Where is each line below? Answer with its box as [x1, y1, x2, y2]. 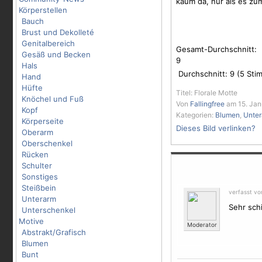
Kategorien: [176, 111, 215, 119]
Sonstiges [22, 172, 58, 181]
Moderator [187, 221, 217, 228]
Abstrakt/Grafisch [22, 227, 86, 237]
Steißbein [22, 183, 56, 192]
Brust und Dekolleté [22, 27, 94, 37]
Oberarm [22, 127, 53, 137]
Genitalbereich [22, 39, 75, 48]
